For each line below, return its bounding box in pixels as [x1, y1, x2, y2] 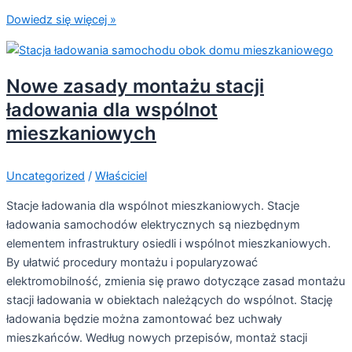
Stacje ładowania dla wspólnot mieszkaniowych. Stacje [6, 199, 299, 214]
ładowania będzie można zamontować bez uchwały [6, 312, 282, 327]
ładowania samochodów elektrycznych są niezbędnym [6, 218, 300, 233]
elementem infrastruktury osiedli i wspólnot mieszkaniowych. [6, 236, 331, 251]
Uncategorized [6, 169, 85, 184]
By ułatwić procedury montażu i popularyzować [6, 255, 258, 270]
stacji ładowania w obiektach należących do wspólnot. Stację [6, 293, 332, 308]
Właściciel [95, 169, 147, 184]
